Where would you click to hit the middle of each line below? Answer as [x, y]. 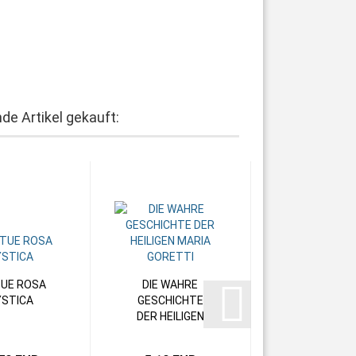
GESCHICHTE [170, 300]
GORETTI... [170, 348]
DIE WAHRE [170, 284]
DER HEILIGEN [170, 316]
